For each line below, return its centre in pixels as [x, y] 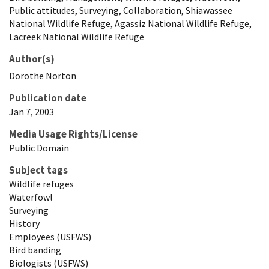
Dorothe [26, 75]
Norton [61, 75]
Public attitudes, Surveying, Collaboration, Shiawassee [121, 10]
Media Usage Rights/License [73, 134]
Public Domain [39, 147]
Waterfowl [31, 197]
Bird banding [35, 249]
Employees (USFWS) [50, 236]
